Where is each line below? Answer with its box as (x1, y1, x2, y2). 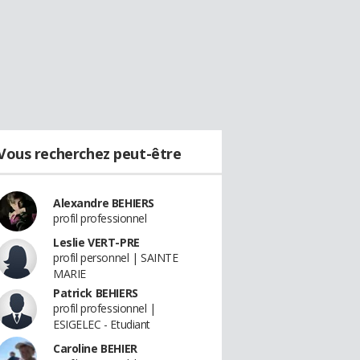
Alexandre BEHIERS (53, 195, 154, 211)
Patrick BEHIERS (53, 285, 138, 301)
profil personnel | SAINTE (53, 250, 178, 265)
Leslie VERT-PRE (53, 235, 140, 250)
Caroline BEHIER (53, 341, 137, 356)
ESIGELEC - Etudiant (53, 317, 151, 332)
